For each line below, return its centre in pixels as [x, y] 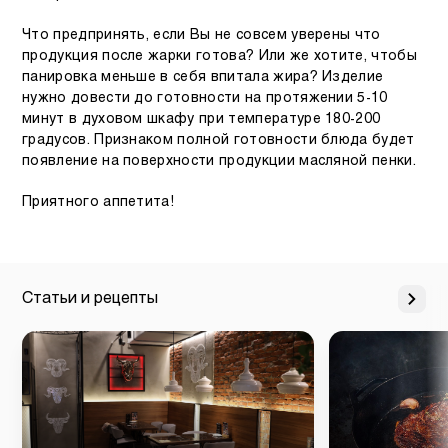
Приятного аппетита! [98, 202]
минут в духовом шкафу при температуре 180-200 [201, 119]
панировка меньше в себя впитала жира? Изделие [203, 77]
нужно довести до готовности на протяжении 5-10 [205, 98]
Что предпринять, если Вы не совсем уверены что [201, 35]
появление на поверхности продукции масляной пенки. [219, 161]
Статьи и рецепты [90, 298]
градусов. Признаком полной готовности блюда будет [218, 140]
